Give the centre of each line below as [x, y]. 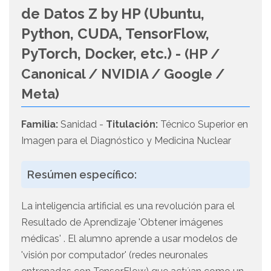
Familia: [40, 125]
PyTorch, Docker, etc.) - [103, 54]
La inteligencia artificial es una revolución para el [128, 206]
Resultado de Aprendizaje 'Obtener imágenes [122, 223]
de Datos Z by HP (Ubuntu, [113, 14]
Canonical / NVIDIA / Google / [123, 74]
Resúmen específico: [82, 175]
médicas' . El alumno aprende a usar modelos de [129, 239]
